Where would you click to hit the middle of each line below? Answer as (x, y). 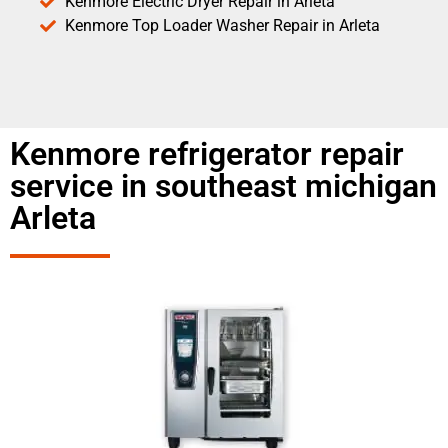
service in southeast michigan (223, 186)
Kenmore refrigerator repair (207, 154)
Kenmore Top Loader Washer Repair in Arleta (222, 26)
